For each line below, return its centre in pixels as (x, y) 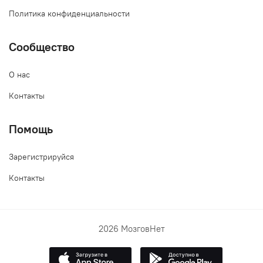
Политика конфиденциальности (69, 14)
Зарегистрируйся (41, 157)
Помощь (31, 129)
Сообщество (42, 47)
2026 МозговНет (131, 229)
